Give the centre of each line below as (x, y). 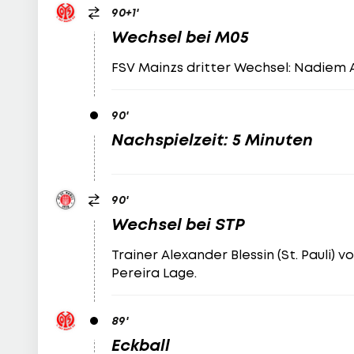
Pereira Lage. (154, 273)
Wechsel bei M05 (181, 37)
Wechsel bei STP (179, 224)
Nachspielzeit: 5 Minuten (213, 139)
